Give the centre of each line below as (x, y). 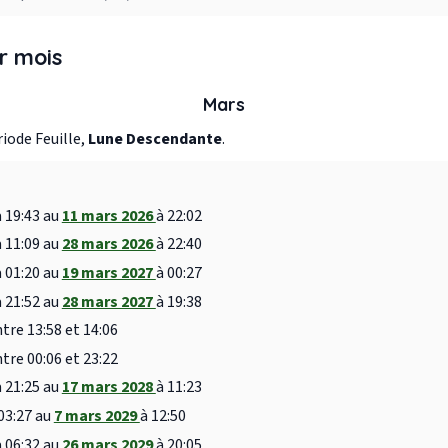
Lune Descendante (155, 139)
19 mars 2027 (108, 273)
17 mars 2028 (108, 387)
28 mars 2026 (108, 244)
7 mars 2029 (96, 415)
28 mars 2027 (108, 301)
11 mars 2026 (108, 215)
